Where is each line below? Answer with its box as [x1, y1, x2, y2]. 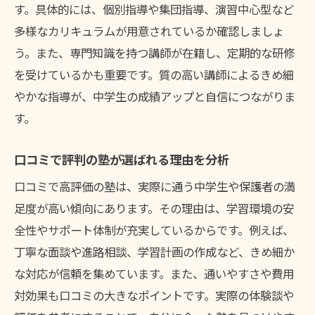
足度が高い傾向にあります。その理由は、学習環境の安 [14, 200, 294, 217]
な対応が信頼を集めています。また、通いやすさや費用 [14, 265, 294, 283]
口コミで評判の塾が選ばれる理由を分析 [14, 150, 229, 169]
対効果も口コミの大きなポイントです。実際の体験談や [14, 287, 294, 304]
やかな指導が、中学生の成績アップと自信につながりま [14, 88, 295, 105]
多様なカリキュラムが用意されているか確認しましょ [14, 22, 284, 40]
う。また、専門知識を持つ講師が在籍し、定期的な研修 [14, 44, 295, 62]
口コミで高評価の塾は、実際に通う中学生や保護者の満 [14, 178, 295, 195]
